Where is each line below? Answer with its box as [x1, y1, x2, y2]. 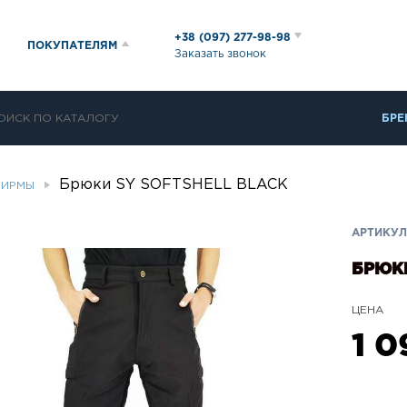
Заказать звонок [174, 48, 266, 59]
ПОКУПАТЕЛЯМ [27, 40, 117, 51]
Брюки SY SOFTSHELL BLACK [59, 178, 288, 192]
